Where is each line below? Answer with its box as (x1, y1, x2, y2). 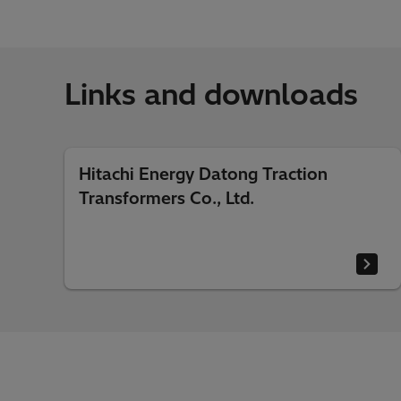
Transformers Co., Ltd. (79, 188, 254, 209)
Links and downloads (64, 76, 358, 112)
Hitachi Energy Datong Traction (79, 164, 328, 184)
